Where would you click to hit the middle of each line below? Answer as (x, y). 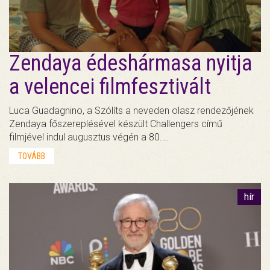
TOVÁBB (32, 156)
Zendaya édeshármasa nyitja (130, 63)
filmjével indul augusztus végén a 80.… (89, 137)
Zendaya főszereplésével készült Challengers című (116, 124)
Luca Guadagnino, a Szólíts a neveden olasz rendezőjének (131, 110)
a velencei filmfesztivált (110, 86)
